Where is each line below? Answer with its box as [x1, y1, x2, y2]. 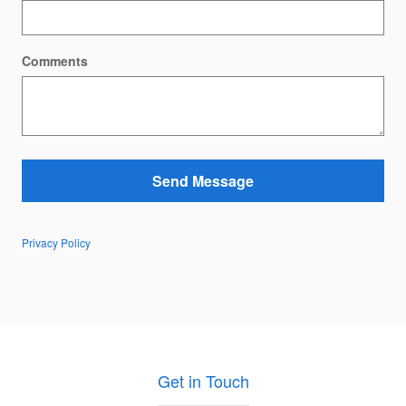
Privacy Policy [22, 235, 91, 251]
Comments [22, 51, 88, 70]
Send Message [152, 169, 254, 191]
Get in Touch [157, 369, 249, 393]
